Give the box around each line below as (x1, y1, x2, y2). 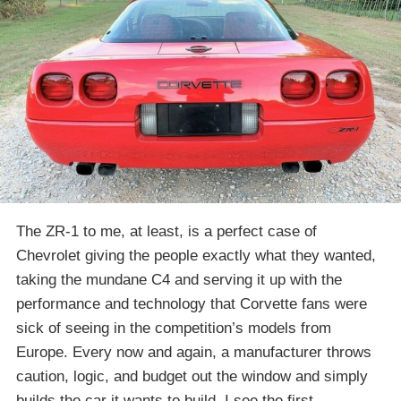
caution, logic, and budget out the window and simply (16, 367, 368, 385)
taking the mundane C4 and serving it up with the (16, 270, 342, 288)
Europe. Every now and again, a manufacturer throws (16, 343, 371, 361)
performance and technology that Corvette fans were (16, 294, 367, 312)
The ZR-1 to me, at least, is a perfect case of (16, 222, 317, 240)
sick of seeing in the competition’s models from (16, 319, 331, 337)
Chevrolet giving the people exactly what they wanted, (16, 246, 376, 264)
